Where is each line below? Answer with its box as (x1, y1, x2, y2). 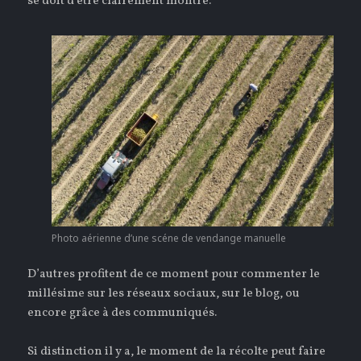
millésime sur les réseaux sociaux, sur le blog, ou (27, 284, 301, 302)
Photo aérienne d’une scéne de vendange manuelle (51, 230, 286, 245)
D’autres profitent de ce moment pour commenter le (27, 265, 321, 283)
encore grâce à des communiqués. (27, 304, 218, 322)
